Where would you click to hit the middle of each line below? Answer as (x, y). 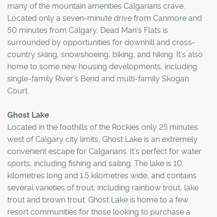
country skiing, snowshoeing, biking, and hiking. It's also (105, 54)
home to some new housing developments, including (102, 66)
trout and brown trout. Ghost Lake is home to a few (98, 200)
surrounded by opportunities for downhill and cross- (101, 42)
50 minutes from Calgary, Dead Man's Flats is (88, 30)
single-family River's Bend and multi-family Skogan (98, 78)
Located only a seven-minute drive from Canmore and (105, 18)
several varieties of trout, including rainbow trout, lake (103, 187)
